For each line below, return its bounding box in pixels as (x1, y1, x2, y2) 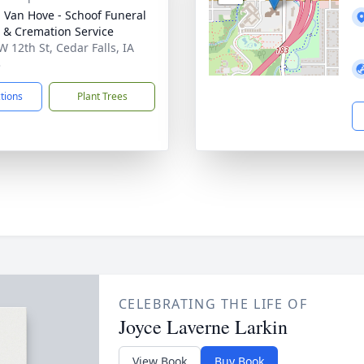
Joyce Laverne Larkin (118, 314, 288, 340)
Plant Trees (76, 89, 128, 103)
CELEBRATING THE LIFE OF (118, 295, 308, 313)
